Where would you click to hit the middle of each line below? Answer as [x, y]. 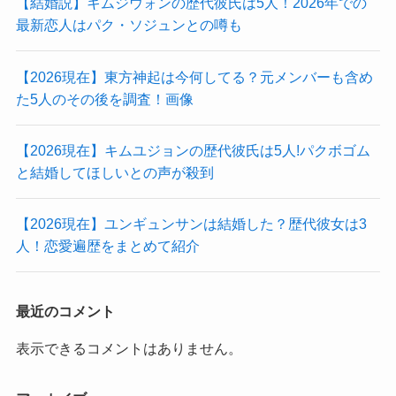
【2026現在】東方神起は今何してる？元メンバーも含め [194, 76]
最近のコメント [65, 312]
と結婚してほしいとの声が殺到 [114, 172]
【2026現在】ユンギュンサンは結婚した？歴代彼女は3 [191, 224]
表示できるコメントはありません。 [129, 348]
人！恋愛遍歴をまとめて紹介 [107, 246]
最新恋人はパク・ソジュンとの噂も [129, 25]
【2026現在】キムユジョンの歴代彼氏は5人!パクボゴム [193, 150]
